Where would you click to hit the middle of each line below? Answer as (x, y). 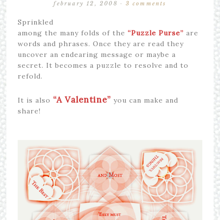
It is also (35, 100)
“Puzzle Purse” (155, 33)
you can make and (144, 100)
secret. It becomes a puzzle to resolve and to (103, 66)
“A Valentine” (82, 100)
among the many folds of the (71, 33)
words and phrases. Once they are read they (100, 44)
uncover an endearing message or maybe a (96, 55)
